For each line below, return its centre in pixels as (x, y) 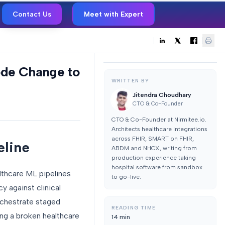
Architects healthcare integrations (159, 129)
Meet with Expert (114, 14)
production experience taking (153, 157)
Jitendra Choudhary (162, 95)
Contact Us (32, 14)
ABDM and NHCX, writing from (154, 148)
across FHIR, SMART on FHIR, (152, 138)
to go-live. (126, 177)
